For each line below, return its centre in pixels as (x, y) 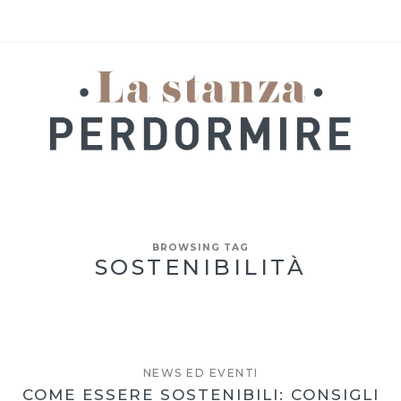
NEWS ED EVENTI (200, 372)
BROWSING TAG (200, 247)
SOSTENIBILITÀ (200, 267)
